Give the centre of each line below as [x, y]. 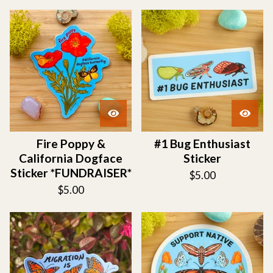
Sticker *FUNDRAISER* [71, 173]
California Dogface [71, 158]
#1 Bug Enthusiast [202, 144]
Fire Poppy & [71, 144]
